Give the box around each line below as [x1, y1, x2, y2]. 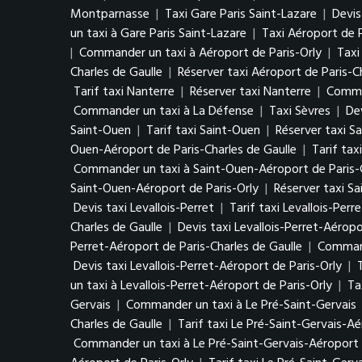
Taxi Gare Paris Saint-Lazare [165, 4, 317, 25]
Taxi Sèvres [269, 101, 330, 122]
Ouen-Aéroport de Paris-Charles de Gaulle [70, 140, 297, 161]
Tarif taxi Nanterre [74, 82, 175, 103]
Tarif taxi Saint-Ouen [146, 120, 260, 141]
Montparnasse [70, 4, 149, 25]
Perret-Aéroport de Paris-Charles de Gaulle [70, 237, 302, 258]
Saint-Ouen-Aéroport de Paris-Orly [70, 179, 259, 200]
